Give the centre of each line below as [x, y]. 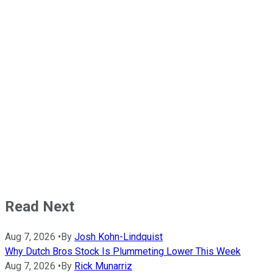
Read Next [40, 206]
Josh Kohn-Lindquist [119, 236]
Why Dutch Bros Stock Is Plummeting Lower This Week [123, 251]
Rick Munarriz [103, 266]
